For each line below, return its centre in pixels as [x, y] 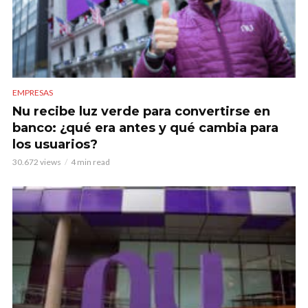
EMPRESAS [33, 93]
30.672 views [37, 162]
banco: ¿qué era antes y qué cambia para [145, 128]
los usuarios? [55, 145]
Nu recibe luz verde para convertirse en [141, 112]
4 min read [90, 162]
